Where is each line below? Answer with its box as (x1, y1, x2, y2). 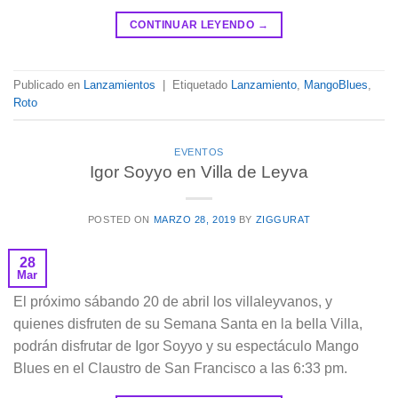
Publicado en (13, 77, 84, 92)
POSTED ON (87, 214, 154, 226)
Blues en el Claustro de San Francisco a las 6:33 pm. (13, 361, 347, 377)
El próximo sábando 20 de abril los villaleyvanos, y (13, 294, 332, 310)
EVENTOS (174, 146, 224, 157)
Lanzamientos (84, 77, 155, 92)
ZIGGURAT (255, 214, 311, 226)
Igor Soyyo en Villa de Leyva (90, 163, 308, 182)
